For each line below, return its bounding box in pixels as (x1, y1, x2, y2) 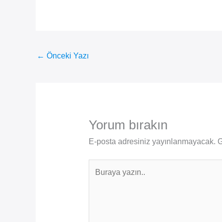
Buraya (88, 161, 113, 170)
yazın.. (88, 173, 111, 182)
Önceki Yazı (45, 52, 89, 60)
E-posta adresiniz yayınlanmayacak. (88, 137, 216, 146)
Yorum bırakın (88, 117, 167, 133)
